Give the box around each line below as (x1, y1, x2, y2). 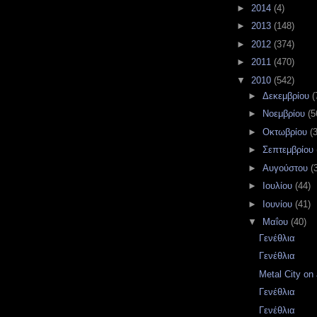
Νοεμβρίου (262, 108, 308, 120)
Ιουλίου (262, 180, 295, 192)
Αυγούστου (262, 162, 311, 173)
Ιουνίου (262, 198, 295, 209)
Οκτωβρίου (262, 126, 310, 137)
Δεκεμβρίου (262, 90, 312, 101)
